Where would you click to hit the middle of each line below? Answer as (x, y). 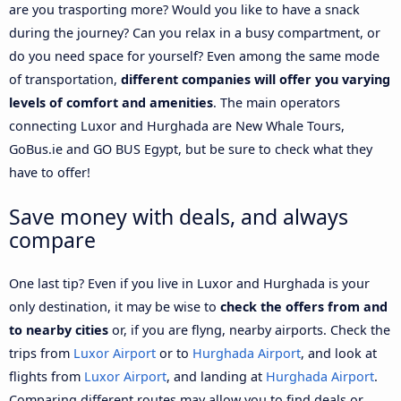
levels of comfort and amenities (111, 102)
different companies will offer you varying (256, 79)
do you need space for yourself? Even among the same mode (194, 55)
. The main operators (277, 102)
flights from (47, 376)
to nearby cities (59, 329)
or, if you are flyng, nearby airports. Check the (249, 329)
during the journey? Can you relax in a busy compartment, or (195, 32)
